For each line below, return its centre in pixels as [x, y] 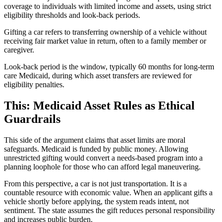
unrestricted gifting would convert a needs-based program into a [103, 158]
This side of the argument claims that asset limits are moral [95, 140]
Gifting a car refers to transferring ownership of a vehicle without [105, 32]
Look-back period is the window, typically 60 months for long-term [109, 67]
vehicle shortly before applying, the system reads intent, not [96, 201]
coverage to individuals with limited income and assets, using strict [108, 6]
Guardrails [32, 119]
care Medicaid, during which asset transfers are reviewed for [98, 76]
